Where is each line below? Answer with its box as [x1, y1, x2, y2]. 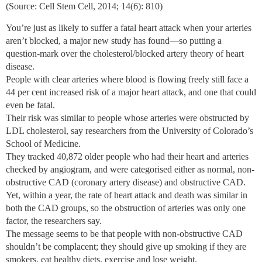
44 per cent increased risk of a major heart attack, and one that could [6, 87, 256, 97]
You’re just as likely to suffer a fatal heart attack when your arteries [6, 22, 251, 33]
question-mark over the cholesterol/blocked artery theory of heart [6, 48, 244, 58]
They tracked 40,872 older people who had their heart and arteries [6, 151, 249, 161]
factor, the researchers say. [6, 215, 102, 226]
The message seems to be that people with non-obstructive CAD [6, 228, 243, 239]
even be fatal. [6, 99, 55, 110]
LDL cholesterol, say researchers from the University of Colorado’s [6, 125, 253, 136]
